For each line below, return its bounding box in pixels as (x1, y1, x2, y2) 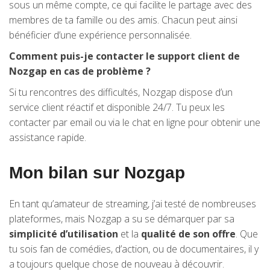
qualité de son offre (141, 227, 236, 240)
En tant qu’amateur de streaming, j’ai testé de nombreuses (9, 197, 256, 210)
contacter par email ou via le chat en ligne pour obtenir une (9, 116, 260, 129)
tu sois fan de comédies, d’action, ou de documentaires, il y (9, 242, 259, 256)
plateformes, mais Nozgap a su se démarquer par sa (9, 212, 234, 225)
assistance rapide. (9, 131, 86, 144)
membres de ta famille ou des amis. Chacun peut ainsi (9, 13, 237, 27)
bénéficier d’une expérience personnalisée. (9, 28, 192, 42)
